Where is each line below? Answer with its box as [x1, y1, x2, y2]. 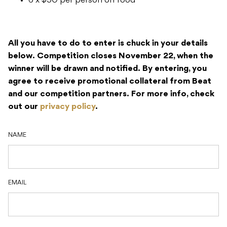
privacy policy [40, 103, 95, 111]
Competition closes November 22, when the [37, 52, 213, 61]
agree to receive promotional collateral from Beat [8, 78, 211, 86]
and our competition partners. [8, 90, 129, 99]
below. [8, 52, 37, 61]
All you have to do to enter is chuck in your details [8, 40, 208, 48]
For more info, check [129, 90, 214, 99]
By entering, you [142, 65, 207, 73]
